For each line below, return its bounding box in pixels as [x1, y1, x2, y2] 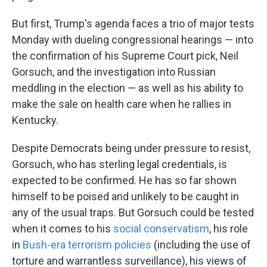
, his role [209, 222, 248, 235]
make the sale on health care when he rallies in [12, 98, 231, 111]
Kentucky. [12, 114, 58, 127]
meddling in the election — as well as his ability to [12, 82, 243, 95]
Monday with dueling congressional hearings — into [12, 33, 253, 46]
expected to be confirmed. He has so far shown [12, 174, 237, 187]
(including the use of [151, 238, 251, 252]
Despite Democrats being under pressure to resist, [12, 142, 250, 155]
